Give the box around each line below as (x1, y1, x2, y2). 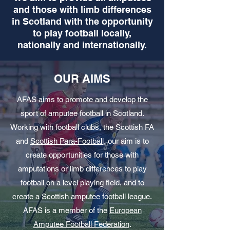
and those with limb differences (13, 4, 151, 15)
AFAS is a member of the (23, 206, 109, 215)
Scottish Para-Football (30, 137, 104, 145)
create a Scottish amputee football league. (12, 192, 152, 201)
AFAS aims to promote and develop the (16, 95, 148, 104)
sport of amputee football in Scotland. (20, 109, 144, 118)
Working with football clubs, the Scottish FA (10, 123, 154, 131)
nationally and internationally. (17, 40, 147, 50)
